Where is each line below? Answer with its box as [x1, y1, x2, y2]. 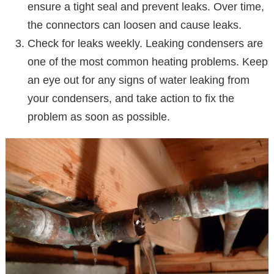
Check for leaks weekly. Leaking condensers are [28, 37, 263, 50]
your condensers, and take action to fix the [28, 92, 234, 105]
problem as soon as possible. [28, 110, 170, 123]
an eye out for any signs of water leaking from [28, 73, 250, 86]
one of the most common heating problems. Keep [28, 55, 268, 68]
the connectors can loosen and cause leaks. [28, 18, 242, 31]
